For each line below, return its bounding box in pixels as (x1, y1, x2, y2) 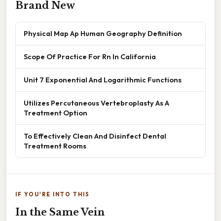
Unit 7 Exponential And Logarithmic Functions (24, 74, 182, 84)
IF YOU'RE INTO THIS (15, 190, 90, 198)
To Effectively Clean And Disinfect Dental (24, 131, 166, 141)
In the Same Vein (15, 206, 105, 218)
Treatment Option (24, 108, 87, 117)
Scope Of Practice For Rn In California (24, 51, 156, 61)
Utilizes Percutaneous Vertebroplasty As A (24, 98, 169, 108)
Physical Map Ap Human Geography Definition (24, 28, 182, 38)
